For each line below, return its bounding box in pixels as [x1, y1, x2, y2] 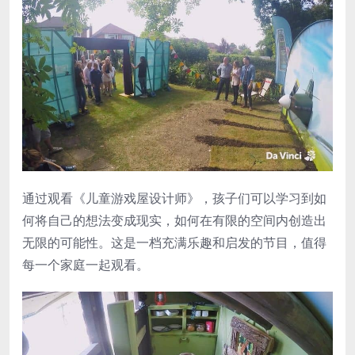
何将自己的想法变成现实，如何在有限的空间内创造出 [22, 211, 326, 229]
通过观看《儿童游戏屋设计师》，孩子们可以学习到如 [22, 189, 326, 207]
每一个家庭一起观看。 [22, 255, 149, 273]
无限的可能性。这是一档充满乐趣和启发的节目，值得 [22, 233, 326, 251]
